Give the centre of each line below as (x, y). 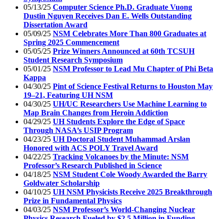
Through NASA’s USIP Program (78, 130)
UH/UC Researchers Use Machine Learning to (130, 104)
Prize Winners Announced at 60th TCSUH (124, 51)
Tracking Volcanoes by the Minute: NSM (121, 156)
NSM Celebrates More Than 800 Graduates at (130, 33)
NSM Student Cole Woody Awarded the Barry (130, 174)
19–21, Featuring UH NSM (68, 95)
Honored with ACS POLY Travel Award (91, 148)
